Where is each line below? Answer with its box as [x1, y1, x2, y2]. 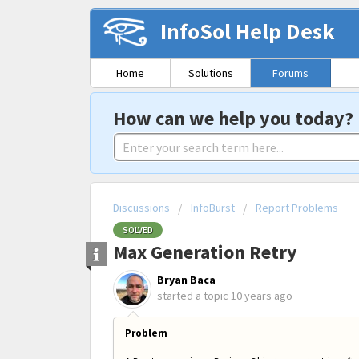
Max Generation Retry [113, 240, 297, 265]
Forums [272, 66, 309, 80]
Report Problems [256, 200, 338, 215]
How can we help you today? [113, 106, 353, 131]
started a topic [157, 288, 231, 304]
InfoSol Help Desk [160, 17, 335, 46]
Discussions [113, 200, 170, 215]
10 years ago [231, 288, 292, 304]
